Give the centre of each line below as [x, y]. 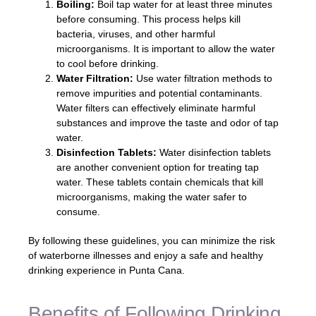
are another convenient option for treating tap [158, 167]
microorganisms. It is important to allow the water [166, 48]
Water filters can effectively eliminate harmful [156, 108]
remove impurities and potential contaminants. [159, 93]
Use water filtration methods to [203, 78]
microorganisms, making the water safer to [152, 196]
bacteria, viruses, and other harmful [136, 34]
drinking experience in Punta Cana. [107, 270]
